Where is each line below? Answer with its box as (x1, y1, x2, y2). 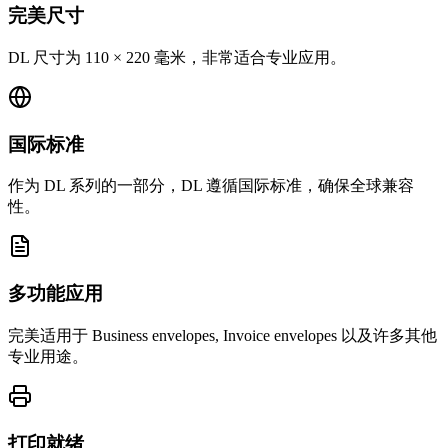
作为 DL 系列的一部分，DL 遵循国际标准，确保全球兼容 (8, 177, 414, 195)
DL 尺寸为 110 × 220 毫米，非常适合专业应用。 (8, 49, 346, 66)
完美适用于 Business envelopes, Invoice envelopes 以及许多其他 (8, 326, 437, 344)
